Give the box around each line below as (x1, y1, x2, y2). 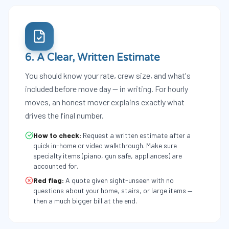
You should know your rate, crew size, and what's (25, 71, 191, 80)
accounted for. (33, 162, 78, 170)
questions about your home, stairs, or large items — (33, 186, 193, 195)
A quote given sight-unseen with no (65, 176, 174, 185)
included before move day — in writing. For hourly (25, 84, 188, 94)
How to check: (33, 131, 81, 140)
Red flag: (33, 176, 64, 185)
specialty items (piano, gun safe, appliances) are (33, 151, 182, 160)
